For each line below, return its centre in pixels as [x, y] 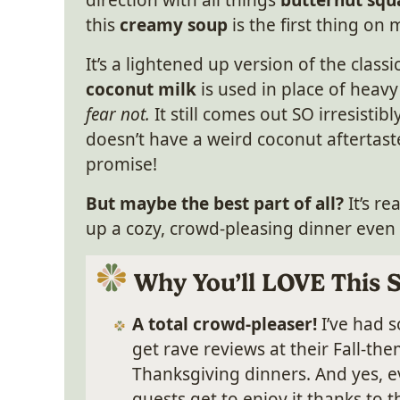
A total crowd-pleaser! [227, 324]
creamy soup [174, 25]
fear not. [118, 114]
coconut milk [143, 89]
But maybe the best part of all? [215, 204]
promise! [121, 164]
